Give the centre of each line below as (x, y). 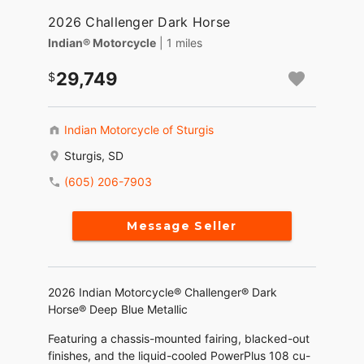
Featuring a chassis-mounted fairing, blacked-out (179, 339)
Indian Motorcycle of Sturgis (139, 130)
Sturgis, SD (94, 156)
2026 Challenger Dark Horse (139, 22)
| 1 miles (181, 43)
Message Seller (182, 226)
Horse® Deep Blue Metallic (118, 310)
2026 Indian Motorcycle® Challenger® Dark (162, 292)
